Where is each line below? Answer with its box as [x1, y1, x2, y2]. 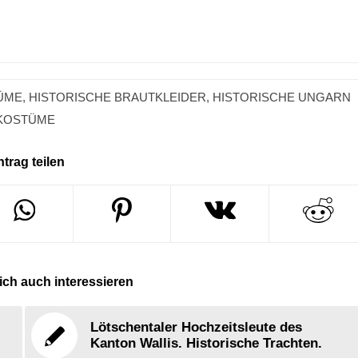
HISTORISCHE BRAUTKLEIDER [29, 90, 207, 105]
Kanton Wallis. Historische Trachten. [90, 336, 323, 352]
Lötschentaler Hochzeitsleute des [90, 320, 303, 336]
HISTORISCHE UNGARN [213, 90, 352, 105]
